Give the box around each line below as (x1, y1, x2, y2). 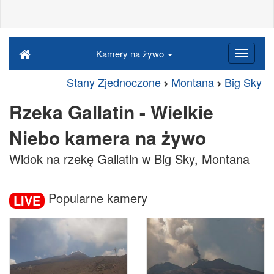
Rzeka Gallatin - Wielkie (9, 98, 213, 125)
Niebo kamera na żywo (9, 124, 206, 150)
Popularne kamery (45, 189, 147, 207)
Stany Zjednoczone (67, 74, 161, 90)
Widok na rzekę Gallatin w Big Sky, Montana (9, 150, 250, 168)
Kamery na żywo (95, 47, 166, 60)
